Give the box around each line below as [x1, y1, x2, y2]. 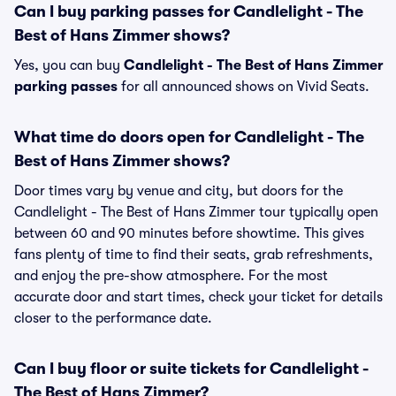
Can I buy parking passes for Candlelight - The [14, 3, 363, 20]
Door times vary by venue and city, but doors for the [14, 183, 343, 199]
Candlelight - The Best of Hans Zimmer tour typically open [14, 204, 378, 220]
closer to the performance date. [14, 310, 212, 326]
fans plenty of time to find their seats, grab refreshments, [14, 247, 373, 263]
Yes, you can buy [14, 57, 124, 73]
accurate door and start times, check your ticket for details [14, 289, 383, 305]
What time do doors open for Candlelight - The [14, 128, 364, 146]
